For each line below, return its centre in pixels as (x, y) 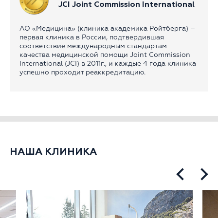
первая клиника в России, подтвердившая (92, 37)
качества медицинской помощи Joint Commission (105, 55)
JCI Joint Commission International (127, 5)
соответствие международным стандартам (93, 46)
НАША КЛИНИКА (53, 152)
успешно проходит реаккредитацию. (82, 73)
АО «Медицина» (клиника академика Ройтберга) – (107, 29)
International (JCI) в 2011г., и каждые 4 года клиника (108, 64)
